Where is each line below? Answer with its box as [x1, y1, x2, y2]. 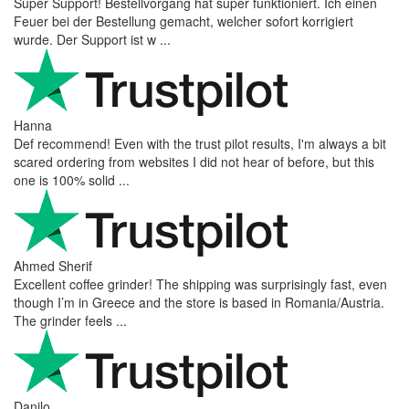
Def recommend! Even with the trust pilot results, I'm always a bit [14, 133, 386, 152]
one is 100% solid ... [14, 170, 130, 189]
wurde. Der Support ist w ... [14, 29, 171, 48]
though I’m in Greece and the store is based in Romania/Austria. [14, 292, 384, 311]
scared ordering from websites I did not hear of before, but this [14, 152, 374, 171]
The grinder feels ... [14, 310, 127, 330]
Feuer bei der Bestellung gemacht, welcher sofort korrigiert [14, 11, 353, 30]
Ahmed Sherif [14, 256, 92, 275]
